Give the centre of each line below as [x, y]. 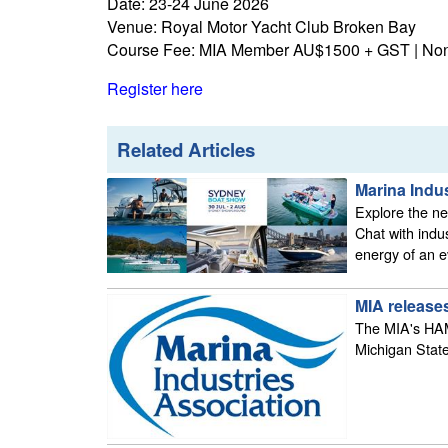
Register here [155, 89]
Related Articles [186, 150]
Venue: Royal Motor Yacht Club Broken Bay [261, 27]
